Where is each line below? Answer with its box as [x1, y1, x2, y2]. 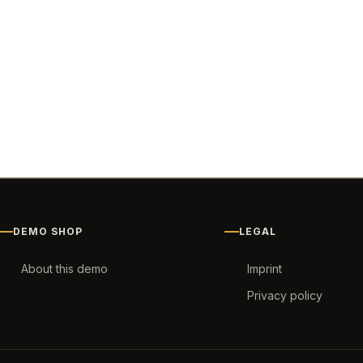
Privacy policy [247, 288, 323, 302]
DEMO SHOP [12, 225, 83, 237]
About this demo [20, 262, 108, 275]
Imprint [247, 262, 283, 275]
